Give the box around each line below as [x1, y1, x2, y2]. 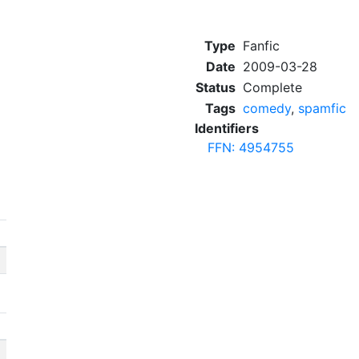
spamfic [298, 100, 346, 116]
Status [196, 79, 236, 95]
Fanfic [243, 38, 280, 54]
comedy [243, 100, 291, 116]
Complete [243, 79, 302, 95]
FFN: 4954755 [208, 139, 294, 155]
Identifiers [195, 120, 259, 136]
